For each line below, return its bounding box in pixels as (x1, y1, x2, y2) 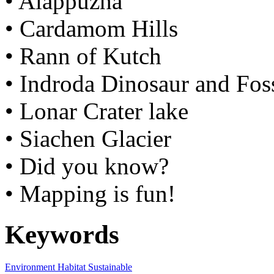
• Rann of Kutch (5, 42, 161, 69)
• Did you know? (5, 152, 169, 179)
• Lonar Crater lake (5, 97, 188, 124)
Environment (5, 261, 55, 272)
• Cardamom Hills (5, 15, 178, 42)
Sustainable (86, 261, 132, 272)
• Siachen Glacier (5, 125, 171, 152)
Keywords (5, 220, 119, 249)
